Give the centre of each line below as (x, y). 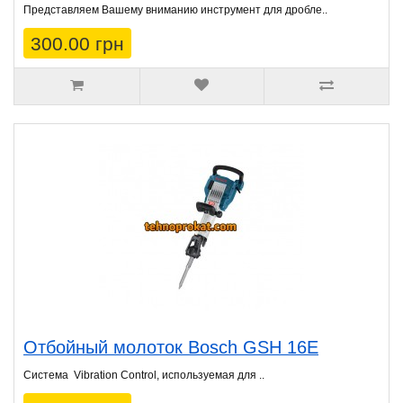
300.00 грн (77, 44)
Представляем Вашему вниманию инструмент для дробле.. (175, 10)
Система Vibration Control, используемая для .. (144, 376)
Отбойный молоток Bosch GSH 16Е (171, 348)
